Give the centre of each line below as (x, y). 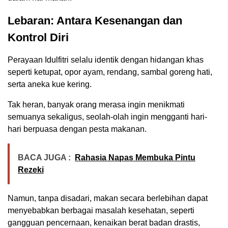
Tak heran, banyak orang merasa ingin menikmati (96, 105)
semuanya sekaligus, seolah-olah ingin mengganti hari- (107, 117)
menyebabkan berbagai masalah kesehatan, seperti (101, 211)
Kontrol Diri (38, 38)
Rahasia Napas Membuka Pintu (135, 158)
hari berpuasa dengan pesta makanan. (77, 129)
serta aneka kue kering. (50, 84)
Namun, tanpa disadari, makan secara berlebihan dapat (108, 198)
